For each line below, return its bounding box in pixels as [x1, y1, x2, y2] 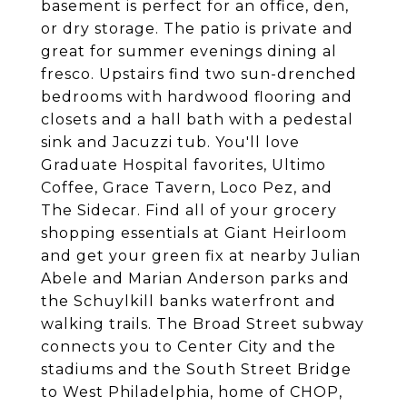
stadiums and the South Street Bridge [41, 361, 352, 378]
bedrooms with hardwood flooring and [41, 88, 352, 105]
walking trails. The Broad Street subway [41, 315, 364, 333]
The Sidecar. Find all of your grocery [41, 202, 337, 219]
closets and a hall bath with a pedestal [41, 111, 353, 128]
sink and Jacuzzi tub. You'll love [41, 134, 300, 151]
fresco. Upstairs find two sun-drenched [41, 65, 357, 83]
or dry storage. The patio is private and [41, 20, 353, 37]
